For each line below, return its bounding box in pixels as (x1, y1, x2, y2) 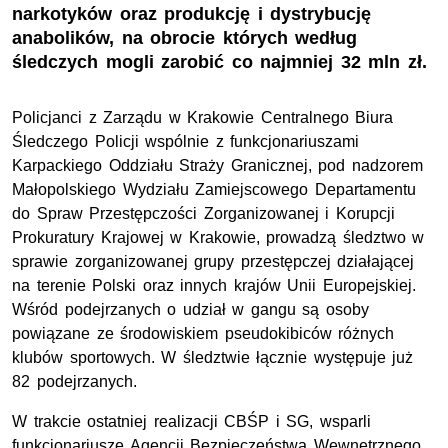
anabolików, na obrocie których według (12, 28, 358, 49)
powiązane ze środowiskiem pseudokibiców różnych (12, 325, 395, 343)
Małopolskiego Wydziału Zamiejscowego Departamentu (12, 181, 416, 199)
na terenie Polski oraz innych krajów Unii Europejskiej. (12, 277, 416, 295)
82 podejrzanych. (12, 373, 137, 391)
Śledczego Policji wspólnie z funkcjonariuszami (12, 133, 360, 151)
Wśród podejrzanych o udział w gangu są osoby (12, 301, 369, 319)
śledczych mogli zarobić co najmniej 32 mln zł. (12, 52, 427, 73)
